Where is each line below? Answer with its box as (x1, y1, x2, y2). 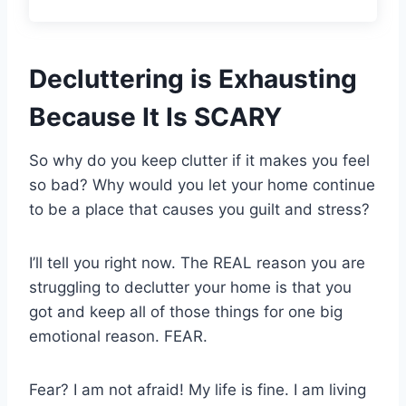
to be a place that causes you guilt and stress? (29, 199, 370, 218)
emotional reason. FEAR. (29, 326, 208, 345)
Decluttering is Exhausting (29, 63, 357, 94)
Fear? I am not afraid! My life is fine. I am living (29, 380, 366, 399)
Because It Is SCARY (29, 101, 282, 132)
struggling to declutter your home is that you (29, 277, 352, 296)
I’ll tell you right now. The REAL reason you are (29, 253, 365, 272)
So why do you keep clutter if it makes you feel (29, 150, 370, 169)
